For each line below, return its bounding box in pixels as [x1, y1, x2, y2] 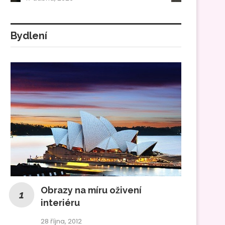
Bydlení [11, 30, 47, 42]
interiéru [41, 197, 80, 208]
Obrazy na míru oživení [41, 184, 142, 195]
